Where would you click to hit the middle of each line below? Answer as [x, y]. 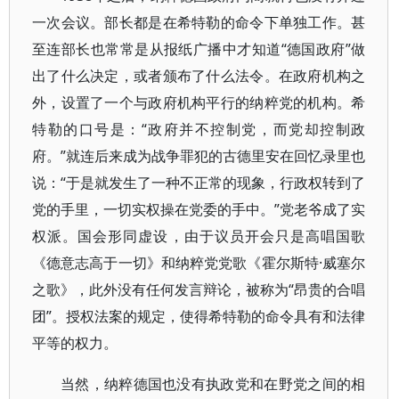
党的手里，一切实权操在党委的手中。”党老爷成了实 [199, 209]
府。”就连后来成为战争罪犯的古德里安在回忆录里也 [199, 156]
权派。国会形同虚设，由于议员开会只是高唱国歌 [199, 236]
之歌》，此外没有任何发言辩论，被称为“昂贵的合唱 [199, 289]
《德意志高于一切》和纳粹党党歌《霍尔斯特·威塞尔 [199, 263]
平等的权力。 [75, 343]
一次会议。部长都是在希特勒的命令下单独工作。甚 [199, 22]
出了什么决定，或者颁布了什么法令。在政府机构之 [199, 76]
